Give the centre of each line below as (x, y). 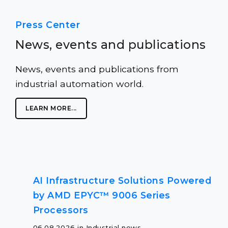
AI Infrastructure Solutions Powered (122, 180)
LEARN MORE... (51, 108)
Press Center (48, 25)
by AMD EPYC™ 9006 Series (102, 195)
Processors (61, 210)
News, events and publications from (97, 69)
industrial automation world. (81, 84)
